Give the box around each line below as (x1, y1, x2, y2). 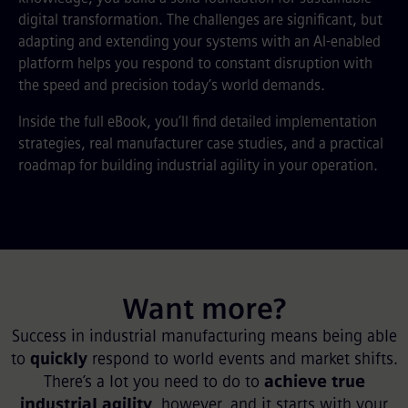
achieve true (263, 372, 365, 392)
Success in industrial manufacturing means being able (11, 326, 397, 346)
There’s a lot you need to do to (43, 372, 264, 392)
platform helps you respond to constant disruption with (18, 55, 372, 72)
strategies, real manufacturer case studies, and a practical (18, 135, 383, 152)
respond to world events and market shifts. (87, 349, 398, 369)
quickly (29, 349, 87, 369)
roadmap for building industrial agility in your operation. (18, 157, 378, 174)
